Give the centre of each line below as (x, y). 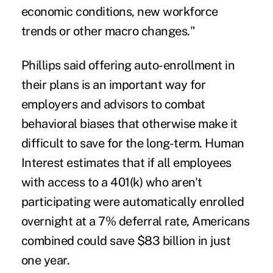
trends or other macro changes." (108, 31)
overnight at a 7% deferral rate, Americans (135, 222)
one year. (45, 261)
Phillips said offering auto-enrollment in (128, 66)
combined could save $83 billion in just (126, 241)
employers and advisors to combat (113, 105)
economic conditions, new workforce (119, 12)
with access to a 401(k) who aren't (112, 183)
